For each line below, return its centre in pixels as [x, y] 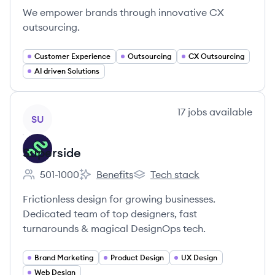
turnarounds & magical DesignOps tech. [114, 228]
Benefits [115, 174]
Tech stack [175, 174]
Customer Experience [72, 56]
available [230, 112]
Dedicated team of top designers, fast [110, 214]
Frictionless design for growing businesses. [119, 199]
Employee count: [60, 181]
